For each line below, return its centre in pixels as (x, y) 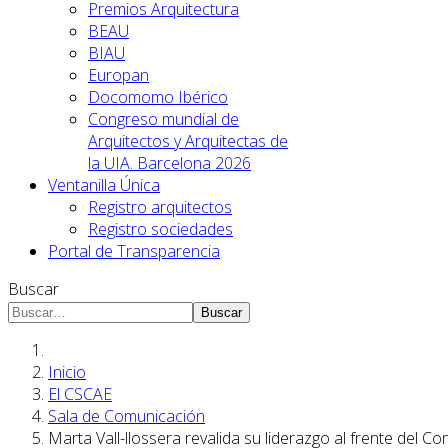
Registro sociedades (160, 229)
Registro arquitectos (160, 207)
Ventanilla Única (104, 185)
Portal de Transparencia (134, 251)
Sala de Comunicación (126, 416)
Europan (118, 75)
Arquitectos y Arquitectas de (188, 141)
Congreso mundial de (163, 119)
